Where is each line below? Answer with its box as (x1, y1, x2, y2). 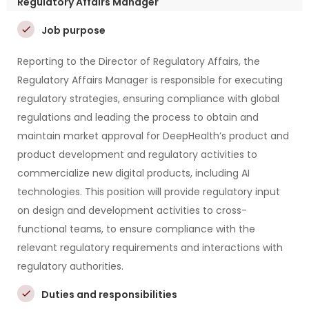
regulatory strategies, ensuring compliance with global (17, 92, 279, 106)
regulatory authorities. (17, 259, 123, 273)
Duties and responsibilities (41, 288, 177, 301)
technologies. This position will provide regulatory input (17, 185, 280, 199)
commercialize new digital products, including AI (17, 166, 250, 180)
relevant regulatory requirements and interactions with (17, 241, 283, 255)
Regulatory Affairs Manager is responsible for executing (17, 73, 283, 87)
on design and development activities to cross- (17, 203, 247, 217)
